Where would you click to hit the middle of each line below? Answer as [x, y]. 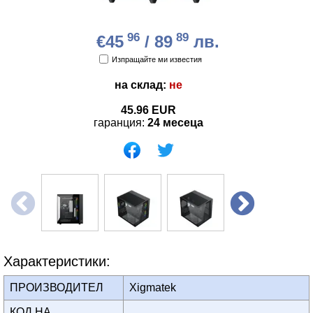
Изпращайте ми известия [159, 60]
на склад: [142, 85]
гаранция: [121, 123]
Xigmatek [157, 288]
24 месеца [175, 123]
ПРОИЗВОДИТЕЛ [59, 288]
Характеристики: [57, 262]
